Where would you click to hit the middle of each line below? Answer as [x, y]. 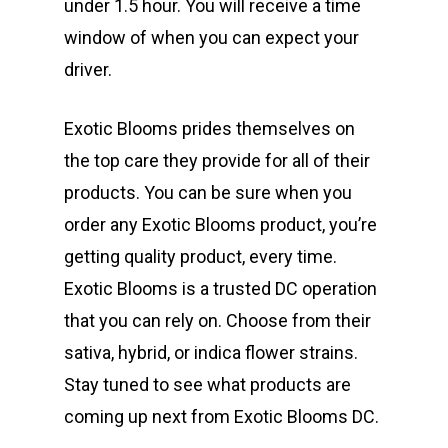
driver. [88, 69]
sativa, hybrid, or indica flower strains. [211, 352]
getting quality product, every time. [200, 256]
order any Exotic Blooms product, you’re [220, 224]
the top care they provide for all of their [217, 160]
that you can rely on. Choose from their [217, 320]
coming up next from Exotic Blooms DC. [221, 416]
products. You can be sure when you [208, 192]
